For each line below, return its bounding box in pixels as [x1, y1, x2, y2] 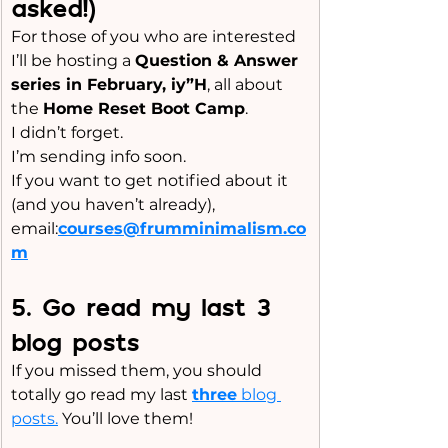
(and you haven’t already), [11, 195, 219, 214]
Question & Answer [135, 51, 303, 70]
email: [11, 219, 58, 238]
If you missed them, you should [11, 361, 266, 380]
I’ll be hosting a [11, 51, 135, 70]
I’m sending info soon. [11, 147, 186, 166]
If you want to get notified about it [11, 171, 292, 190]
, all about [207, 75, 287, 94]
